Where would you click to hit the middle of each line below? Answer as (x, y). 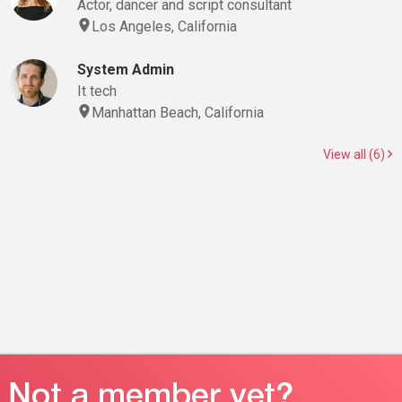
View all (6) (355, 154)
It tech (96, 91)
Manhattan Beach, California (177, 113)
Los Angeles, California (164, 26)
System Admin (125, 70)
